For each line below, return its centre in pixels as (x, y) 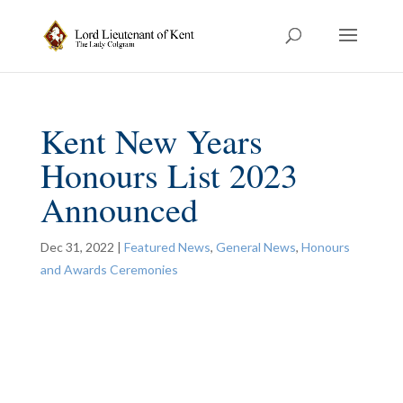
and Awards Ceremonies (109, 269)
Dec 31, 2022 (77, 247)
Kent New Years (151, 141)
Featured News (167, 247)
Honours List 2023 (169, 175)
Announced (119, 209)
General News (255, 247)
